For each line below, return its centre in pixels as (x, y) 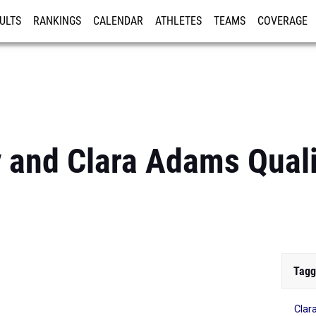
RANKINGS (57, 21)
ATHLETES (178, 21)
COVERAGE (282, 21)
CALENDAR (118, 21)
